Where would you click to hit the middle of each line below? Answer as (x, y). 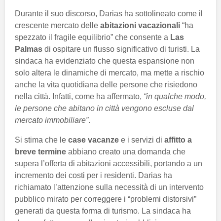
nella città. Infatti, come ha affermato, (79, 97)
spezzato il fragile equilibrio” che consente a (92, 37)
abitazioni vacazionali (140, 26)
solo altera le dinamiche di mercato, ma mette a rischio (110, 73)
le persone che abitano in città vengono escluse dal (104, 109)
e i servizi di (142, 140)
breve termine (40, 152)
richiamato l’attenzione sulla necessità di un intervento (109, 187)
